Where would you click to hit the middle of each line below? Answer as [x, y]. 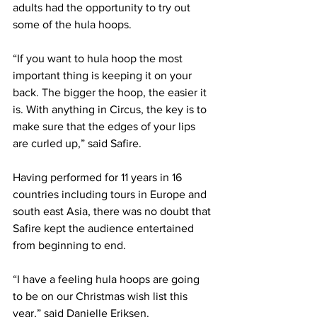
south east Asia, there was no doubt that [113, 211]
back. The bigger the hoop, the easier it [111, 92]
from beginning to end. [69, 245]
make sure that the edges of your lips [105, 126]
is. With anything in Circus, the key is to [111, 109]
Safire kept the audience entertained [105, 228]
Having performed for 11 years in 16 [99, 177]
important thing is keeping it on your [104, 75]
